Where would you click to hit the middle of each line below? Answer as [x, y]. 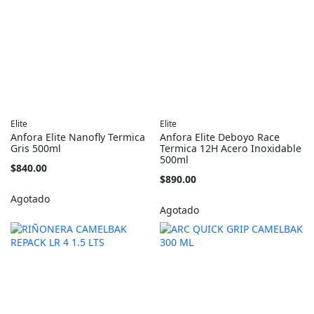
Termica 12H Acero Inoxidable [231, 149]
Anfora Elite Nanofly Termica [78, 137]
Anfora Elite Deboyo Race [220, 137]
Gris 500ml [36, 149]
